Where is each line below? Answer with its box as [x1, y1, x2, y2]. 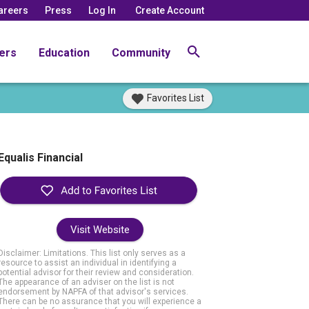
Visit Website [70, 223, 130, 237]
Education [39, 46, 90, 59]
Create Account [135, 4, 204, 16]
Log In [88, 4, 116, 16]
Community [112, 46, 170, 59]
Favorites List [147, 92, 204, 103]
